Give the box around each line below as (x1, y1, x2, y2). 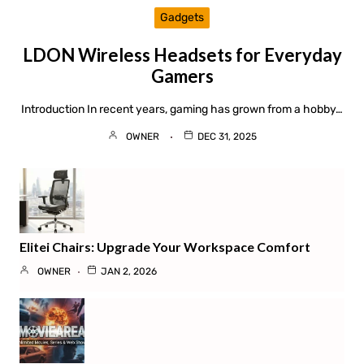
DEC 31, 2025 (197, 131, 257, 143)
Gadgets (160, 11, 204, 25)
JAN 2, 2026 (101, 266, 157, 278)
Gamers (150, 65, 214, 88)
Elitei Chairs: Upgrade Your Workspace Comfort (19, 239, 313, 255)
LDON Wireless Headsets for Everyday (22, 44, 342, 67)
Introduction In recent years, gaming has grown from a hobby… (21, 102, 343, 117)
